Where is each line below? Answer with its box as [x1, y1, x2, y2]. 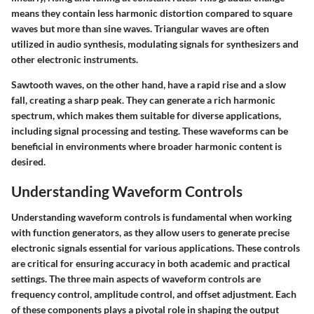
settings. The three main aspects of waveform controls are [11, 273, 261, 285]
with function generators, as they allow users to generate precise [11, 226, 289, 239]
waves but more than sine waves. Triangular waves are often [11, 22, 269, 34]
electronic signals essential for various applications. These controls [11, 242, 300, 254]
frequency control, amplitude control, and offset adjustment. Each [11, 288, 296, 301]
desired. [11, 155, 46, 168]
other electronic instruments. [11, 53, 138, 65]
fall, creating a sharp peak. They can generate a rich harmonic [11, 93, 275, 106]
